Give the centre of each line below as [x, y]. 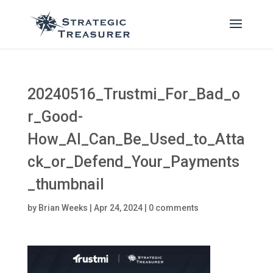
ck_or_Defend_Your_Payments [133, 162]
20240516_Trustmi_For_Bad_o [133, 94]
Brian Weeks [63, 208]
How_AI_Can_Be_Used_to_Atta [136, 139]
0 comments [173, 208]
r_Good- [55, 117]
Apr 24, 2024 [118, 208]
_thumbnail [66, 184]
